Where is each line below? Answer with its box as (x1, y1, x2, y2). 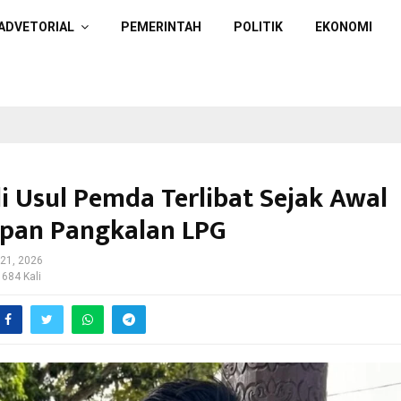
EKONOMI (315, 20, 372, 34)
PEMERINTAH (121, 20, 201, 34)
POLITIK (234, 20, 283, 34)
